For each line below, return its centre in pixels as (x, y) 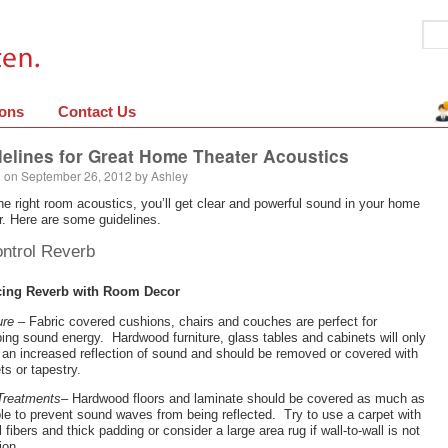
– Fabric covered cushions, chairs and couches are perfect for (195, 321)
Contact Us (97, 111)
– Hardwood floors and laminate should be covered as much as (243, 398)
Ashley (169, 175)
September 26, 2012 (76, 175)
